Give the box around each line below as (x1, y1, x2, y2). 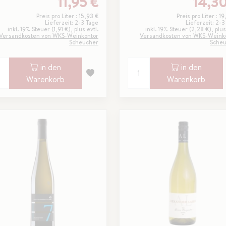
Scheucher (69, 37, 98, 46)
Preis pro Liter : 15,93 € (36, 11, 98, 20)
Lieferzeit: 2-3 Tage (44, 18, 98, 27)
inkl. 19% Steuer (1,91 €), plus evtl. (7, 24, 98, 33)
